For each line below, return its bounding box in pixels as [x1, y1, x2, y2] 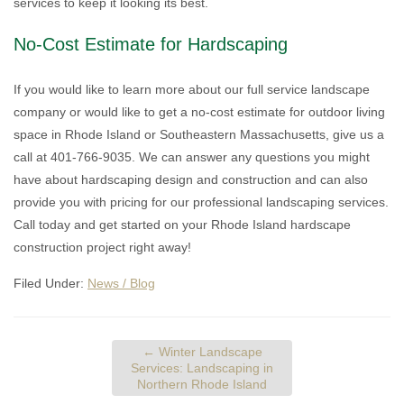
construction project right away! [14, 240, 191, 254]
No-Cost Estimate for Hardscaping [14, 34, 288, 54]
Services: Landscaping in [131, 361, 273, 375]
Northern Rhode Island [137, 377, 267, 391]
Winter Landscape [154, 344, 262, 359]
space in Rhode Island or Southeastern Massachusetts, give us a [14, 127, 384, 142]
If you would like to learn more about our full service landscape [14, 82, 370, 96]
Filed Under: [14, 276, 87, 290]
